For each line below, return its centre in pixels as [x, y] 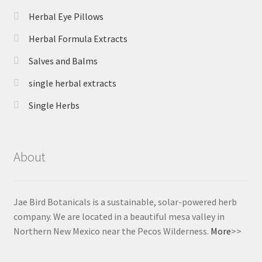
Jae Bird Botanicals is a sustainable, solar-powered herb [125, 201]
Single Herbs [54, 106]
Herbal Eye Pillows [66, 17]
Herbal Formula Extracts [78, 39]
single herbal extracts [72, 83]
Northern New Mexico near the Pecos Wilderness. [112, 231]
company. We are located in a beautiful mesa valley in [119, 216]
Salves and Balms [63, 61]
